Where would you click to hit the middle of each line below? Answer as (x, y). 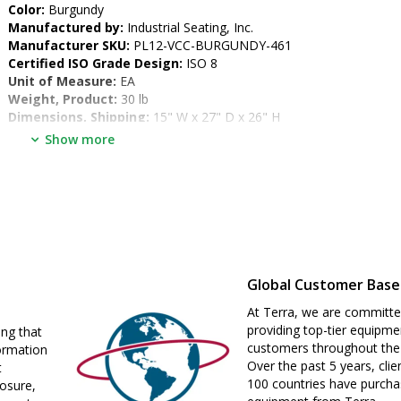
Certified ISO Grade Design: (95, 63)
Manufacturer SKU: (69, 45)
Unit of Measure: (62, 81)
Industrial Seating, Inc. (188, 27)
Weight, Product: (63, 99)
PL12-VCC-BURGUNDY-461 (211, 45)
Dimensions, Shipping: (79, 117)
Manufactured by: (66, 27)
